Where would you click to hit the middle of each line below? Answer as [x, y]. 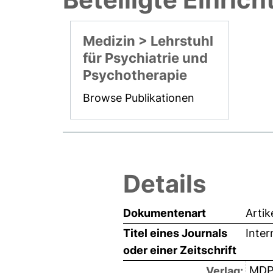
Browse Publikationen [139, 97]
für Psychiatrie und [146, 58]
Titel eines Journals [175, 233]
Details [165, 183]
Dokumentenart [165, 213]
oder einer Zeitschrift [180, 250]
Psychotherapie [135, 75]
